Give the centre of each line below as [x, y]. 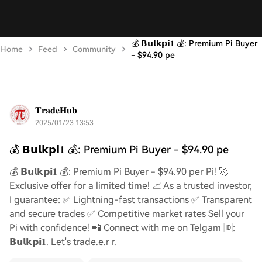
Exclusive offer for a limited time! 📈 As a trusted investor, [131, 186]
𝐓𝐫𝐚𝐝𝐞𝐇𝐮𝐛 [56, 110]
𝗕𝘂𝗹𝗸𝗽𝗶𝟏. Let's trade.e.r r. [63, 242]
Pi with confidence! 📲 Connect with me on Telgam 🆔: [122, 228]
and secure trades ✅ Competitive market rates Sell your [127, 214]
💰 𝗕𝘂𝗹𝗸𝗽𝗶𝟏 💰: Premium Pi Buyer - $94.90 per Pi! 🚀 [119, 172]
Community [94, 49]
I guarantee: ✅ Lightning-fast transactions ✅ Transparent [131, 200]
